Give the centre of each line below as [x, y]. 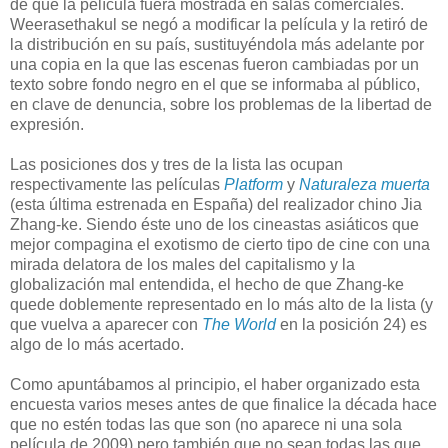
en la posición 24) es [351, 324]
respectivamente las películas [117, 184]
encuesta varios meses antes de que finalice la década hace [223, 404]
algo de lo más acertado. [97, 344]
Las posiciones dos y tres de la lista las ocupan [176, 164]
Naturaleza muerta [364, 184]
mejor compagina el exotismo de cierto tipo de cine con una [220, 244]
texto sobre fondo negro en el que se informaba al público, [215, 84]
